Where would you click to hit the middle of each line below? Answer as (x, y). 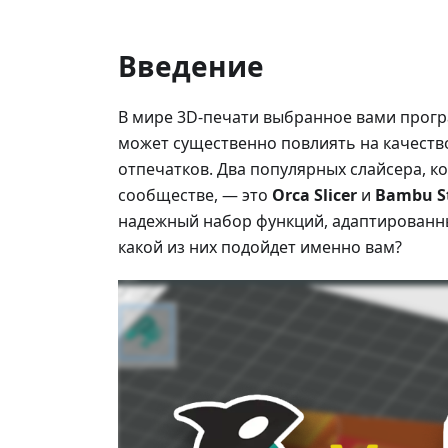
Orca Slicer (314, 195)
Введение (191, 66)
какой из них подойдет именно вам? (260, 247)
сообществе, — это (195, 195)
